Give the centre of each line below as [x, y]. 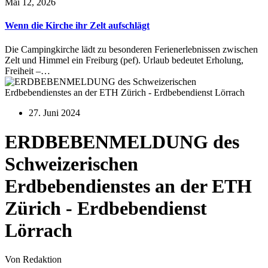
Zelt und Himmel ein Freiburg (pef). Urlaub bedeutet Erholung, [124, 60]
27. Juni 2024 [54, 112]
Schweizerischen [71, 164]
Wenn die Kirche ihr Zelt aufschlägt [77, 26]
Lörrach [39, 230]
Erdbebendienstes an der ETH [128, 186]
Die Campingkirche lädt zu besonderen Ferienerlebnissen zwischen [131, 49]
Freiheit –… [28, 71]
